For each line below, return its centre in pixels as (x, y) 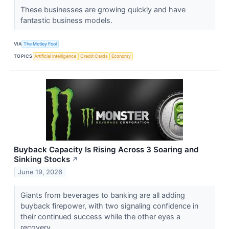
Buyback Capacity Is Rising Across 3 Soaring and (106, 149)
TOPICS (23, 56)
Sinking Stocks (42, 159)
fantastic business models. (67, 20)
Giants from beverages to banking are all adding (102, 195)
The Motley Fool (40, 44)
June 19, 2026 (40, 172)
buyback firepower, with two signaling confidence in (109, 205)
